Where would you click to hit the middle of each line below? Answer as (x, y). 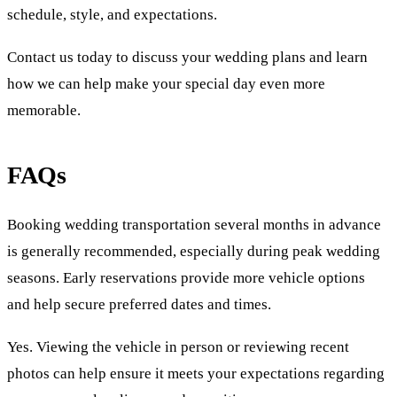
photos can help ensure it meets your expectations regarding (196, 374)
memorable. (44, 111)
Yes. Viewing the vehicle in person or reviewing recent (178, 347)
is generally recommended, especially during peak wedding (194, 251)
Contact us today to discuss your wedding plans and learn (187, 58)
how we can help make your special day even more (166, 84)
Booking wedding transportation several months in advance (194, 224)
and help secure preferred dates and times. (139, 304)
